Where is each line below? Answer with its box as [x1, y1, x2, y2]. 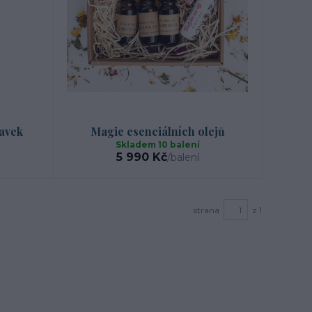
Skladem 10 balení [115, 139, 200, 150]
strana [194, 204, 219, 215]
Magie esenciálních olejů [90, 124, 225, 139]
